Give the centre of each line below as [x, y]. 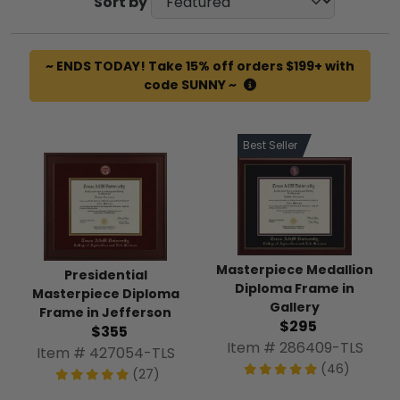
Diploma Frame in [295, 289]
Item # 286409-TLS [295, 348]
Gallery [295, 308]
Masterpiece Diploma [105, 293]
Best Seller [270, 146]
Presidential [105, 275]
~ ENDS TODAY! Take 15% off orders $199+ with [200, 67]
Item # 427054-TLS [105, 353]
